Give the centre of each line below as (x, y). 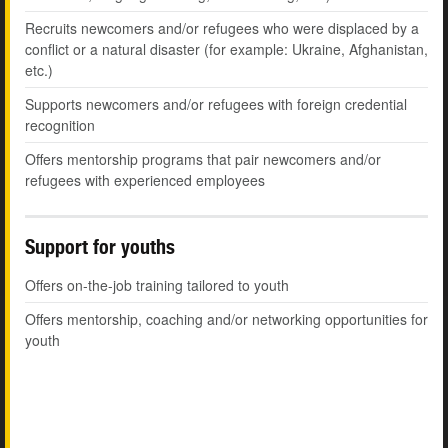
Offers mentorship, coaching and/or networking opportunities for (226, 319)
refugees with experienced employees (145, 180)
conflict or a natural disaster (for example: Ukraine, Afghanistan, (226, 49)
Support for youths (100, 247)
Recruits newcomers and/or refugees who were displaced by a (222, 28)
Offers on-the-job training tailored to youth (157, 285)
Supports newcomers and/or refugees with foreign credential (216, 104)
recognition (60, 125)
